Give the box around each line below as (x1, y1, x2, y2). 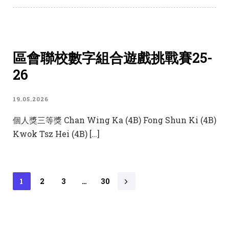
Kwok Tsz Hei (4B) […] (13, 128, 100, 140)
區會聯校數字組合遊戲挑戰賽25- (13, 49, 213, 67)
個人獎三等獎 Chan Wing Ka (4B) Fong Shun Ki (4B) (13, 114, 216, 126)
